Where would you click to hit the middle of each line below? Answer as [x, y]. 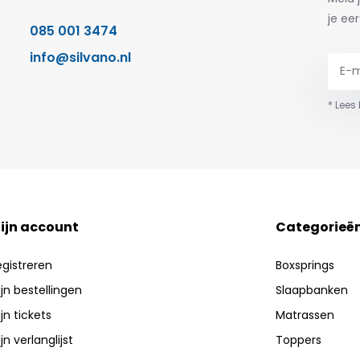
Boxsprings [305, 265]
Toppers [299, 340]
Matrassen [305, 315]
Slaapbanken [312, 290]
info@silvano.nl [80, 57]
